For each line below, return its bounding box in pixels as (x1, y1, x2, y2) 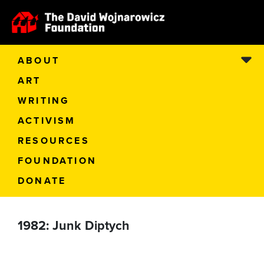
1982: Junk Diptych (18, 216, 130, 235)
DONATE (18, 173, 67, 187)
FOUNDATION (18, 153, 97, 167)
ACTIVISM (18, 113, 76, 127)
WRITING (18, 93, 70, 107)
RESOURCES (18, 133, 90, 147)
